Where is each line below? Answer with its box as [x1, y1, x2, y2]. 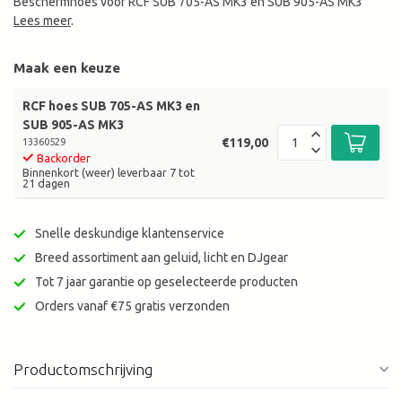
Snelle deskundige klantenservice [35, 226, 224, 241]
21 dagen [22, 177, 70, 190]
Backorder [37, 152, 91, 165]
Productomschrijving [13, 361, 153, 379]
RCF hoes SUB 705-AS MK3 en [22, 99, 200, 114]
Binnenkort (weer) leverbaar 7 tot [22, 166, 195, 179]
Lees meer [13, 13, 71, 29]
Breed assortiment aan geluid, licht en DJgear [35, 250, 288, 266]
